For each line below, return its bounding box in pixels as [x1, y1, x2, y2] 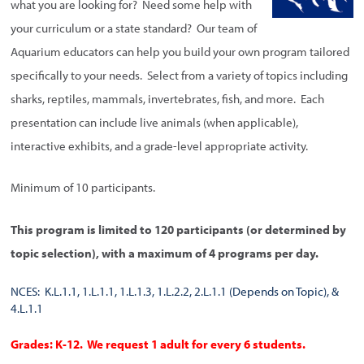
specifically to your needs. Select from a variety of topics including [11, 67, 349, 83]
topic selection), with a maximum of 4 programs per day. [11, 245, 319, 261]
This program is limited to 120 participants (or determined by [11, 221, 347, 237]
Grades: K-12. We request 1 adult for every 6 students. [11, 336, 306, 352]
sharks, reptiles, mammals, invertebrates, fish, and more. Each [11, 90, 325, 106]
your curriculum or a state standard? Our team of [11, 19, 258, 36]
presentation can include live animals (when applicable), [11, 114, 299, 130]
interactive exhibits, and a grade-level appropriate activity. [11, 137, 309, 154]
